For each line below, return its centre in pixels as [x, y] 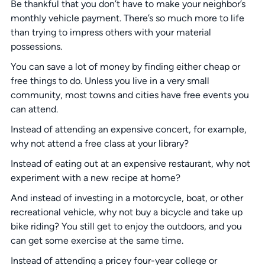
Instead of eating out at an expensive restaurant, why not [130, 164]
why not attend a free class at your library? [99, 144]
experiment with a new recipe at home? [95, 178]
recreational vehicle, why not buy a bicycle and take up [126, 212]
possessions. [36, 47]
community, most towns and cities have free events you [130, 95]
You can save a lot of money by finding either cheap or [125, 67]
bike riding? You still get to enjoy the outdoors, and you [126, 227]
